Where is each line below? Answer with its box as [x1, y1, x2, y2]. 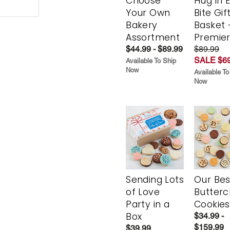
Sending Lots [126, 173, 184, 186]
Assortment [126, 31, 180, 44]
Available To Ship [126, 57, 177, 65]
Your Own [126, 7, 170, 20]
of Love [126, 185, 160, 198]
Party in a [126, 198, 170, 210]
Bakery [126, 19, 158, 32]
